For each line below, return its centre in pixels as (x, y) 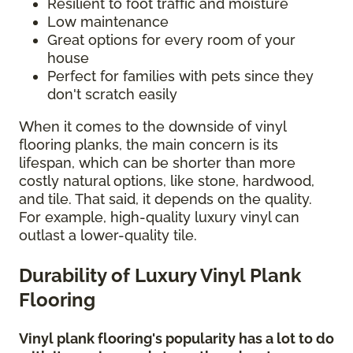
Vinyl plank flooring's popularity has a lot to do (176, 338)
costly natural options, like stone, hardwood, (167, 180)
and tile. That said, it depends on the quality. (165, 199)
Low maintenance (108, 21)
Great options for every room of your (171, 39)
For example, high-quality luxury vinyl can (159, 217)
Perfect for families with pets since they (180, 76)
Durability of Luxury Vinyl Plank (160, 275)
